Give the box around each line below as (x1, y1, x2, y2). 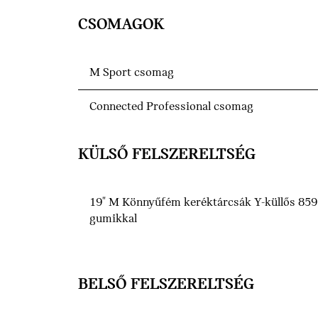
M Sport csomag (89, 66, 174, 80)
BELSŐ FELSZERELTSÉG (78, 276, 254, 294)
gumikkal (89, 212, 137, 226)
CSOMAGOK (78, 16, 165, 34)
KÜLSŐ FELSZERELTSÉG (78, 146, 256, 164)
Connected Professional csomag (89, 100, 253, 114)
